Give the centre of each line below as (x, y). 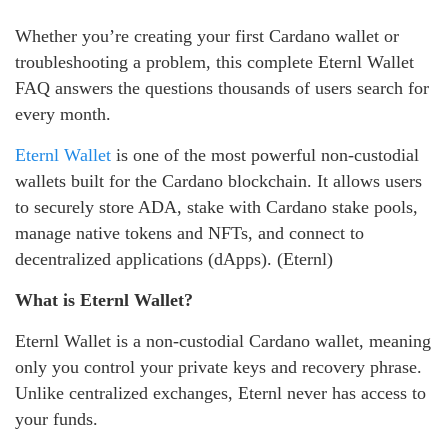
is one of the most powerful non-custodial (265, 154)
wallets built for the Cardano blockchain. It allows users (218, 180)
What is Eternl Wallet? (104, 299)
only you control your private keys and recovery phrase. (218, 366)
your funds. (56, 418)
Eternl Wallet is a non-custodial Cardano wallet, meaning (223, 340)
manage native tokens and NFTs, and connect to (189, 232)
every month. (63, 113)
